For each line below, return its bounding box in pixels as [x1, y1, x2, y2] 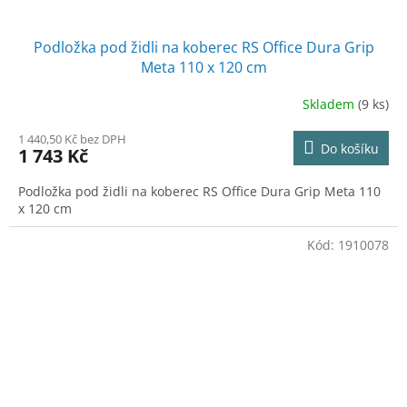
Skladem [303, 95, 358, 114]
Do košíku [321, 139, 379, 157]
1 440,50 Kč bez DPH [18, 130, 126, 147]
